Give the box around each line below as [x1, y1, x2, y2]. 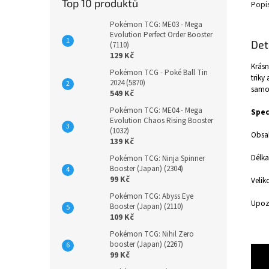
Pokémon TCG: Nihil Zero [110, 229, 194, 240]
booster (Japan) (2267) [110, 239, 183, 250]
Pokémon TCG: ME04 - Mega [110, 105, 202, 116]
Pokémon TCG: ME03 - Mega [110, 19, 202, 30]
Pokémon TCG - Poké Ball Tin [110, 67, 208, 78]
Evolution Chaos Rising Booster [110, 115, 213, 126]
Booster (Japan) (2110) [110, 201, 183, 212]
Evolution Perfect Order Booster [110, 29, 213, 40]
